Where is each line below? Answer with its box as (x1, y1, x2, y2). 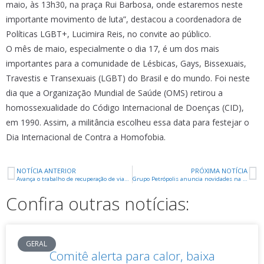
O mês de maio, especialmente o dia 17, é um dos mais (6, 43, 219, 54)
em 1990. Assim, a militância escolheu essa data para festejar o (6, 117, 249, 128)
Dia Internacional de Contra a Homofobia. (6, 131, 166, 143)
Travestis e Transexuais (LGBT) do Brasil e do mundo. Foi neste (6, 72, 250, 84)
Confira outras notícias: (6, 192, 190, 216)
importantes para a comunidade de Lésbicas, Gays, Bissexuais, (6, 58, 246, 69)
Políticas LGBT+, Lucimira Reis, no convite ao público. (6, 28, 211, 39)
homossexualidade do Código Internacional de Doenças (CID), (6, 102, 244, 113)
